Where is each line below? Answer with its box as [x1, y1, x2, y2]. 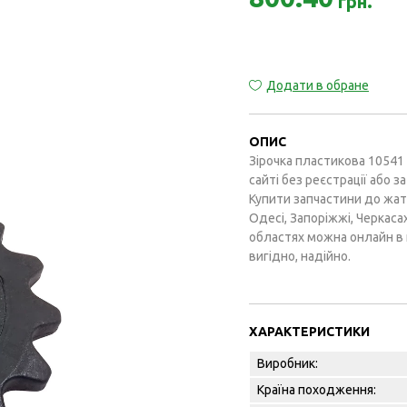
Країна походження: [257, 382, 376, 398]
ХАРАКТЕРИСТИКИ [249, 324, 370, 340]
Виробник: [257, 356, 318, 372]
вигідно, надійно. [249, 249, 351, 264]
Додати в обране [266, 78, 369, 94]
